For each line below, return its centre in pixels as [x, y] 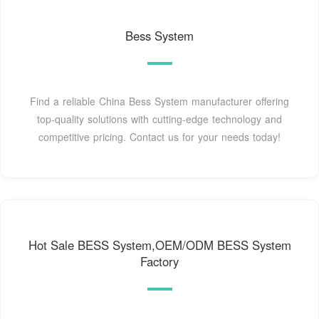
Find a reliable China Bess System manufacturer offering [159, 101]
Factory [159, 262]
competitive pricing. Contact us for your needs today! [159, 137]
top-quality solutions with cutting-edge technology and [159, 119]
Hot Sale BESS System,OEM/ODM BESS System [159, 245]
